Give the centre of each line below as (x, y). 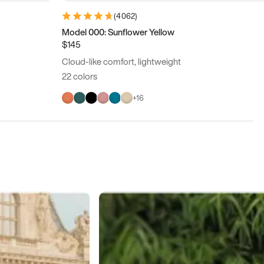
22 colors (80, 76)
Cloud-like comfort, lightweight (122, 62)
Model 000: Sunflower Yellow (118, 32)
